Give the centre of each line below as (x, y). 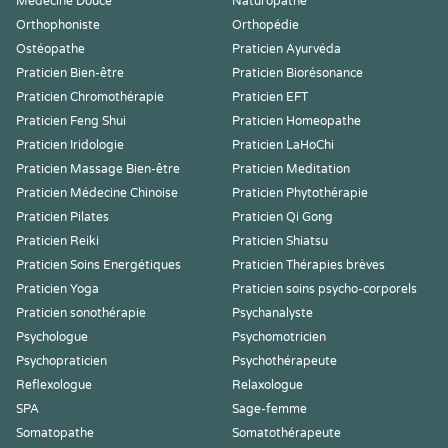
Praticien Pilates (62, 217)
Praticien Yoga (57, 289)
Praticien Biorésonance (297, 73)
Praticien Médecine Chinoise (97, 193)
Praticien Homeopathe (296, 121)
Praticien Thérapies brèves (308, 265)
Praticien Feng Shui (71, 121)
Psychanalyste (272, 313)
